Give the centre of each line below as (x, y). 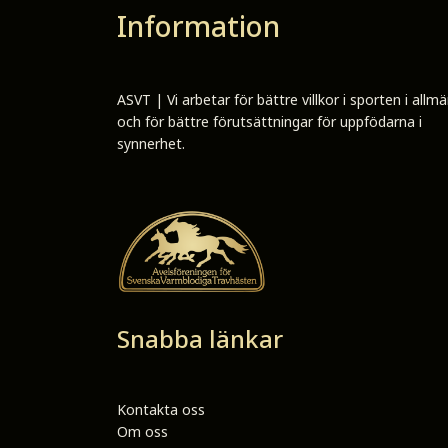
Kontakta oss (161, 409)
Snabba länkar (200, 338)
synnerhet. (151, 144)
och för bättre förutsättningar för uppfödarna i (269, 122)
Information (198, 26)
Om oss (142, 431)
